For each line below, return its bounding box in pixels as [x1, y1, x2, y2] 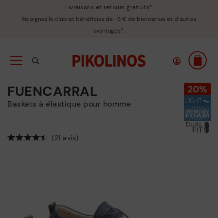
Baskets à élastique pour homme [12, 99, 131, 109]
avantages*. [93, 27, 125, 35]
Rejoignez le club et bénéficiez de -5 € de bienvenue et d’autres [21, 15, 197, 23]
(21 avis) [52, 133, 79, 142]
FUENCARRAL [7, 82, 97, 100]
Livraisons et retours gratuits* [65, 3, 153, 11]
